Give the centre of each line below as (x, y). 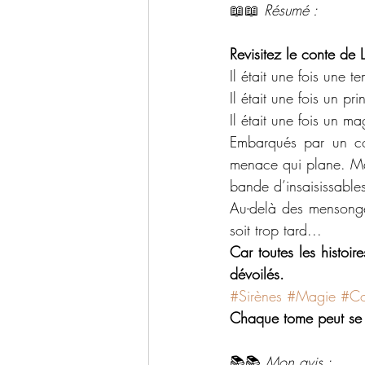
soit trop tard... (276, 230)
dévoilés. (257, 274)
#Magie (311, 296)
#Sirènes (256, 296)
